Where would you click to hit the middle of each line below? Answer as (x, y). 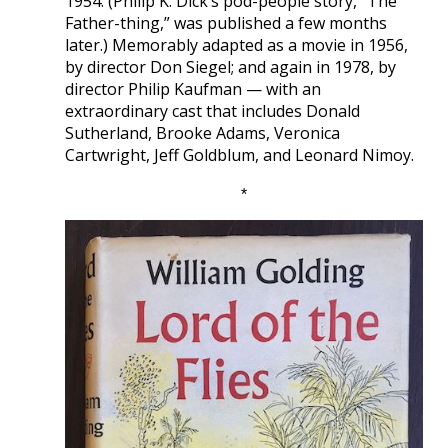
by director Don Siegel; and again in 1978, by (230, 66)
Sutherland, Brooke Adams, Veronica (202, 132)
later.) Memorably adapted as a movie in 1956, (236, 44)
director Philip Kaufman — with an (193, 88)
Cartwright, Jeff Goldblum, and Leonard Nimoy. (239, 154)
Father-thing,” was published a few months (226, 22)
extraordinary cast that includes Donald (212, 110)
